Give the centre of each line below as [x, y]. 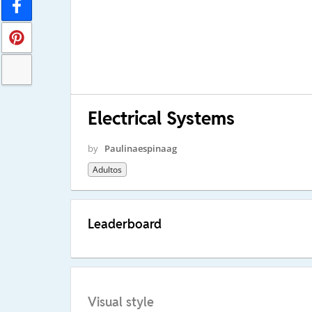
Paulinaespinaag [140, 148]
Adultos [107, 169]
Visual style [120, 302]
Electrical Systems [161, 118]
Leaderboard [124, 224]
